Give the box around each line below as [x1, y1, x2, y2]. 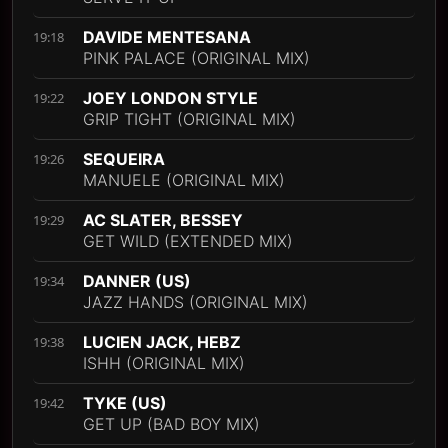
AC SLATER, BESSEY [83, 210, 243, 231]
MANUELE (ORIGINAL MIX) [83, 170, 285, 191]
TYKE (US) [83, 393, 167, 414]
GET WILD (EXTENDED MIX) [83, 231, 293, 252]
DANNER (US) [83, 271, 191, 292]
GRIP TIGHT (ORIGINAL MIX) [83, 109, 296, 130]
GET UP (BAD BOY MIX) [83, 414, 260, 435]
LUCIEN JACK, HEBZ [83, 332, 241, 353]
